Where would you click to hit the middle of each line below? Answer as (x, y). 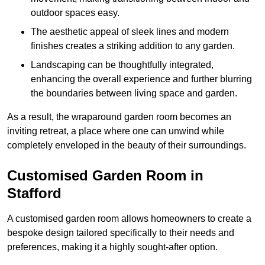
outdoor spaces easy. (75, 12)
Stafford (34, 193)
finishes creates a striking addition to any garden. (133, 46)
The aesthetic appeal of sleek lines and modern (130, 31)
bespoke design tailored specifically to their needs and (121, 232)
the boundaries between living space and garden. (134, 93)
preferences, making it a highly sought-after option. (112, 247)
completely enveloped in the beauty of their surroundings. (127, 145)
